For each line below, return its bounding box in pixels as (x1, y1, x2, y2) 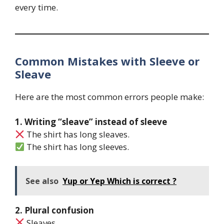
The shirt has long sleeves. (24, 141, 129, 153)
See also (25, 175, 58, 186)
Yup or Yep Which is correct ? (62, 175, 176, 186)
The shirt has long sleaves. (24, 128, 130, 140)
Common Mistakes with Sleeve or (15, 53, 199, 68)
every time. (15, 1, 58, 13)
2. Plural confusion (15, 204, 94, 216)
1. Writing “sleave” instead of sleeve (15, 116, 167, 128)
